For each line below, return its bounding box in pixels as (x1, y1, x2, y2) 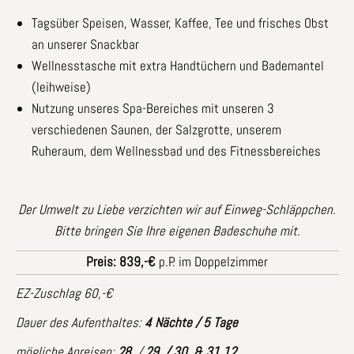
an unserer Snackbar (32, 35, 139, 53)
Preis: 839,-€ (86, 252, 159, 270)
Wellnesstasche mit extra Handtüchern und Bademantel (32, 56, 324, 74)
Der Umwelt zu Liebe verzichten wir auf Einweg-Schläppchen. (18, 200, 336, 218)
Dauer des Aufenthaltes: (16, 313, 145, 331)
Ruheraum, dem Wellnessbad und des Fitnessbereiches (32, 141, 321, 160)
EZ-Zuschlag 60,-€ (16, 284, 113, 302)
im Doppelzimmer (175, 252, 268, 270)
